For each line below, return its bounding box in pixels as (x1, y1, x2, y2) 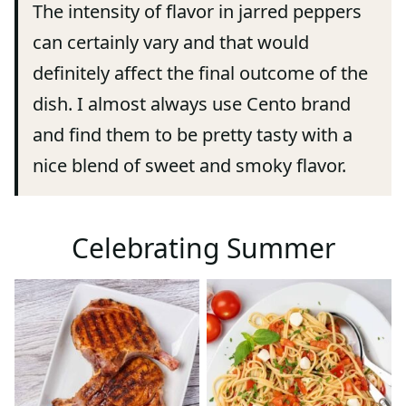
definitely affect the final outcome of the (33, 61, 368, 86)
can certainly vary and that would (33, 30, 309, 55)
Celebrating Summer (71, 229, 335, 267)
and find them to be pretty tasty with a (33, 122, 353, 148)
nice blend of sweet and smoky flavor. (33, 153, 346, 179)
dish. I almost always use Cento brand (33, 92, 351, 117)
